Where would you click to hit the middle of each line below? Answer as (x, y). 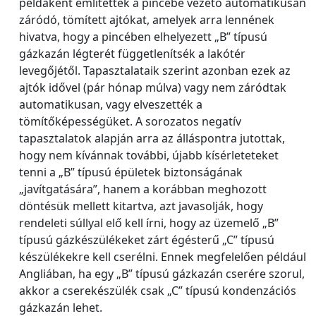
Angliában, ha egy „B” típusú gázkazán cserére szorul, (162, 274)
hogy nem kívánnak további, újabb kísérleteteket (149, 155)
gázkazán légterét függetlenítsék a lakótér (132, 54)
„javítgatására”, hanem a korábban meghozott (143, 189)
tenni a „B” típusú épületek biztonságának (131, 172)
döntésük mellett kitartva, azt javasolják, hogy (141, 206)
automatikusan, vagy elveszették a (111, 104)
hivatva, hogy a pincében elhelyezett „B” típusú (143, 37)
